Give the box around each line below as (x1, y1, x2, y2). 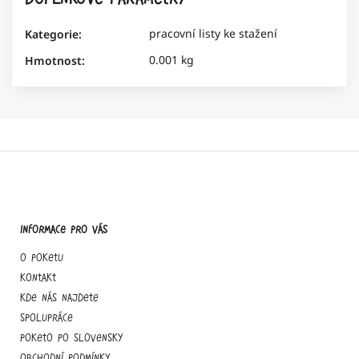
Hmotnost (25, 53, 82, 68)
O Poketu (20, 252, 63, 264)
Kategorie (25, 26, 79, 42)
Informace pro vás (20, 223, 107, 235)
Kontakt (20, 272, 56, 284)
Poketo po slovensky (20, 332, 123, 344)
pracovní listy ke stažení (149, 26, 277, 41)
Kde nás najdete (20, 292, 99, 304)
